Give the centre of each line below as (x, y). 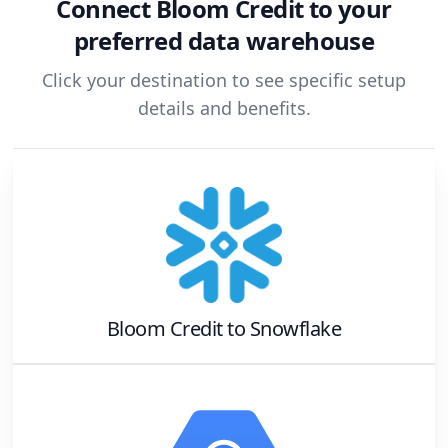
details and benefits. (224, 108)
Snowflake (295, 329)
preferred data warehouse (224, 40)
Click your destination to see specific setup (224, 80)
